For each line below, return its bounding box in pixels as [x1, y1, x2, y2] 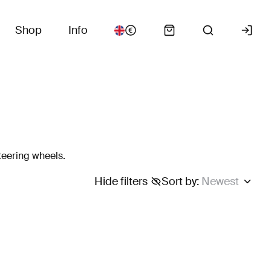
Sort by [161, 174, 197, 189]
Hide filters [94, 174, 148, 189]
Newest [201, 174, 239, 189]
